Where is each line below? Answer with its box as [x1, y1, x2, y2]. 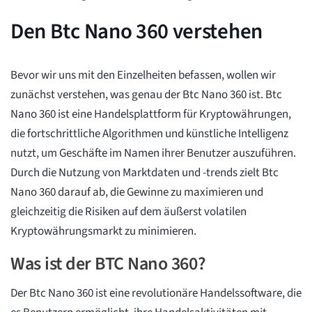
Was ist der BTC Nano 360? [10, 251, 206, 277]
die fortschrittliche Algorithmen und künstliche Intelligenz [10, 125, 288, 143]
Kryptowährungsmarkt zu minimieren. [10, 223, 196, 240]
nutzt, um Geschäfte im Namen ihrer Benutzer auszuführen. [10, 145, 296, 162]
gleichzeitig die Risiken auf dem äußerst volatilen [10, 203, 247, 221]
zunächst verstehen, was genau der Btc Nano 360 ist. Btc [10, 86, 282, 104]
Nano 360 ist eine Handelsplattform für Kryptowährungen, [10, 106, 291, 123]
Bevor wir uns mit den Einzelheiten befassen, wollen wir [10, 67, 276, 84]
